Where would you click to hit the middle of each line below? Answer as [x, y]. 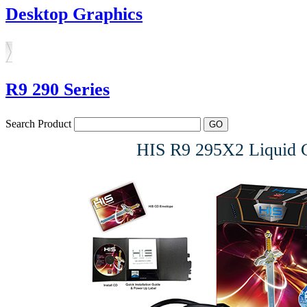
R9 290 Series [58, 89]
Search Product [40, 123]
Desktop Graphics [74, 14]
